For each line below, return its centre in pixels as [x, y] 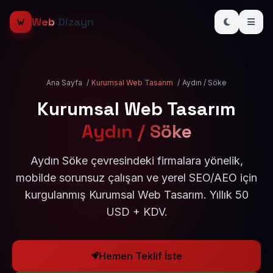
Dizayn [74, 22]
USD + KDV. [136, 212]
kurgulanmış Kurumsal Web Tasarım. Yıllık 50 [136, 195]
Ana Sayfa [64, 83]
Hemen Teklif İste [140, 256]
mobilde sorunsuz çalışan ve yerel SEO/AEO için [136, 178]
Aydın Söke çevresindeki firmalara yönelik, [136, 161]
